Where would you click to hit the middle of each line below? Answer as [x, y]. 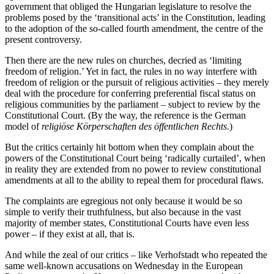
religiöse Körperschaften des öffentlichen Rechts [134, 127]
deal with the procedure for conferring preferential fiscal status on [130, 94]
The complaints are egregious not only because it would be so [124, 201]
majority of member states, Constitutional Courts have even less [127, 223]
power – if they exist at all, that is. [70, 234]
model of [23, 127]
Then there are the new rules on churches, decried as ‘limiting [123, 61]
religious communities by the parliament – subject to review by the [132, 105]
